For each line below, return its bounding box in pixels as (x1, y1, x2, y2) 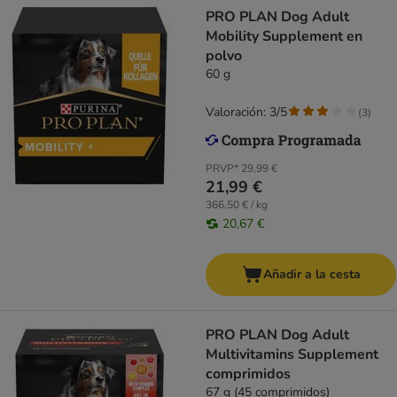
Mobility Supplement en (206, 27, 362, 47)
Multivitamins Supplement (206, 345, 378, 365)
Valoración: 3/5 (206, 104, 287, 121)
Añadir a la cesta (262, 266, 361, 284)
